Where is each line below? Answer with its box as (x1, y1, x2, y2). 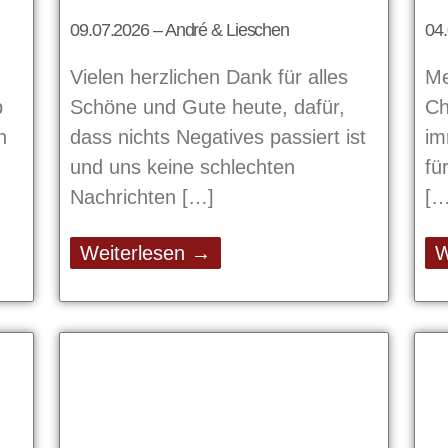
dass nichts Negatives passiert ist (70, 126, 366, 149)
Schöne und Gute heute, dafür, (70, 96, 345, 119)
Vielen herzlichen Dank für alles (70, 66, 348, 89)
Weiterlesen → (80, 242, 211, 265)
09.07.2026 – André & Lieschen (70, 20, 290, 41)
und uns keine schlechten (70, 156, 295, 179)
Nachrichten (70, 186, 182, 209)
